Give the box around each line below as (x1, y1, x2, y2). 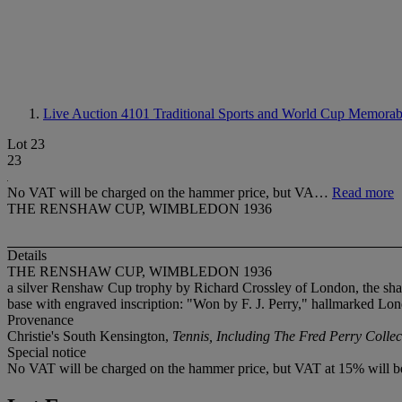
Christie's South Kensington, (7, 328, 172, 345)
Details (7, 248, 47, 264)
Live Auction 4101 (43, 106, 153, 121)
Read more (332, 185, 394, 200)
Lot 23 (7, 136, 45, 152)
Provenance (7, 312, 74, 328)
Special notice (7, 345, 86, 361)
